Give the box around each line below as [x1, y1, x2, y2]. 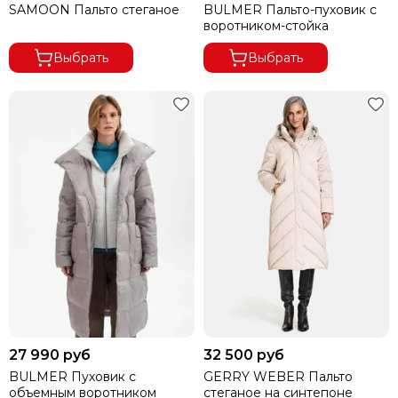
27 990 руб [9, 346, 91, 363]
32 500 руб [203, 346, 284, 363]
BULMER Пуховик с [9, 368, 136, 385]
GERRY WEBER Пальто [203, 368, 353, 385]
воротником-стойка [203, 17, 329, 34]
